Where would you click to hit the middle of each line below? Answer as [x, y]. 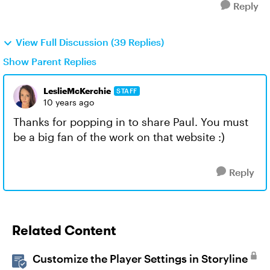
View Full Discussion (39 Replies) [90, 42]
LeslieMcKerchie [77, 91]
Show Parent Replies [50, 61]
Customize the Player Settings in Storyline [140, 259]
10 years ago [69, 102]
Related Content [64, 230]
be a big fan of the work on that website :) [119, 137]
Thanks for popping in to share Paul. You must [131, 122]
